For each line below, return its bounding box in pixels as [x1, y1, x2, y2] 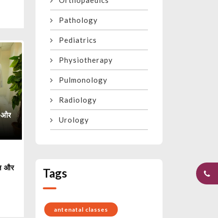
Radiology [53, 95, 97, 105]
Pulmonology [53, 75, 108, 85]
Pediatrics [53, 36, 97, 45]
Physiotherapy [53, 55, 113, 65]
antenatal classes [54, 206, 108, 214]
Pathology [53, 16, 98, 25]
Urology [53, 115, 89, 125]
